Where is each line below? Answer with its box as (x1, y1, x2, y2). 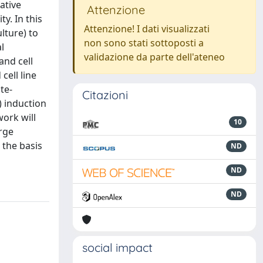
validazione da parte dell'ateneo (84, 50, 225, 63)
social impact (82, 240, 153, 255)
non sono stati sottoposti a (84, 36, 204, 49)
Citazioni (82, 87, 128, 102)
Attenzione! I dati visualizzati (84, 22, 210, 35)
